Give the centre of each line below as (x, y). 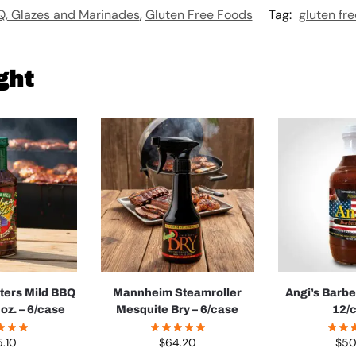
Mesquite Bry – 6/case (178, 310)
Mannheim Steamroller (178, 293)
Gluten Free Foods (199, 15)
